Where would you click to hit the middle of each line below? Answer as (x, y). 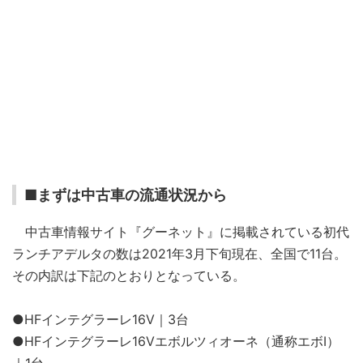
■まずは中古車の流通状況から (126, 195)
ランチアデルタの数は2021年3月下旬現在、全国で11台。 (179, 254)
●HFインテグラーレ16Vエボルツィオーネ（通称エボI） (176, 341)
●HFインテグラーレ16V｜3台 (100, 319)
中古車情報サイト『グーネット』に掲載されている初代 (181, 232)
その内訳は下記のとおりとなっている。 (129, 275)
